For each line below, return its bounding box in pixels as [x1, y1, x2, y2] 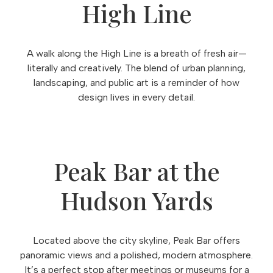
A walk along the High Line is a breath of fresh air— [26, 48, 247, 59]
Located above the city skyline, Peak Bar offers [33, 235, 240, 246]
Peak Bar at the [53, 155, 220, 187]
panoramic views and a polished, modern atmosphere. [20, 249, 253, 261]
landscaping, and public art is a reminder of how [34, 77, 239, 88]
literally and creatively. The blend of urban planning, [27, 62, 246, 74]
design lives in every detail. [78, 91, 195, 103]
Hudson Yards [60, 184, 213, 216]
